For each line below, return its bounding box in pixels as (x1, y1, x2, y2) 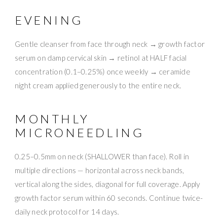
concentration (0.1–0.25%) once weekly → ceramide (15, 67, 190, 76)
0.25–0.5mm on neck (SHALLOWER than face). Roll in (15, 152, 189, 161)
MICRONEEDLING (15, 125, 145, 140)
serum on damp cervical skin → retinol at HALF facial (15, 53, 187, 63)
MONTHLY (15, 111, 90, 126)
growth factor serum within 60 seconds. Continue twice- (15, 193, 203, 203)
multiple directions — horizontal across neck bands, (15, 166, 184, 175)
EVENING (15, 13, 83, 28)
